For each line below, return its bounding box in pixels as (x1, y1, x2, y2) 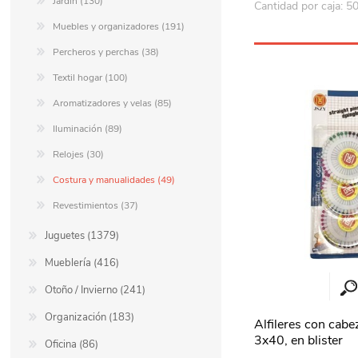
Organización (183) (45, 310, 135, 325)
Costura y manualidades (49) (53, 173, 176, 187)
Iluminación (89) (53, 122, 123, 136)
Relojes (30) (53, 148, 105, 161)
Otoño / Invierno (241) (45, 283, 146, 298)
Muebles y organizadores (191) (53, 20, 185, 34)
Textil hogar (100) (53, 71, 129, 85)
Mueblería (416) (45, 256, 120, 271)
